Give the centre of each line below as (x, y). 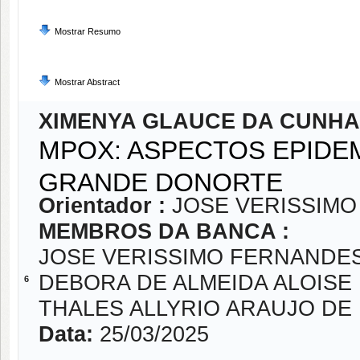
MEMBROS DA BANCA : (164, 231)
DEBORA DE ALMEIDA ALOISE (195, 283)
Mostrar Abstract (87, 82)
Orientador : (105, 206)
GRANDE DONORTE (168, 180)
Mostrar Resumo (88, 31)
